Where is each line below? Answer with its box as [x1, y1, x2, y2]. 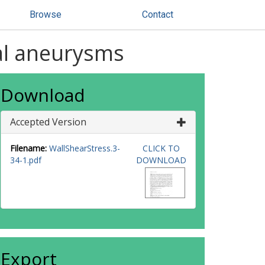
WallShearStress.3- [49, 143, 120, 154]
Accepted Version [10, 115, 86, 128]
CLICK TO [142, 143, 180, 154]
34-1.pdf [10, 154, 41, 166]
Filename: [10, 143, 47, 154]
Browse [30, 9, 62, 20]
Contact [142, 9, 173, 20]
